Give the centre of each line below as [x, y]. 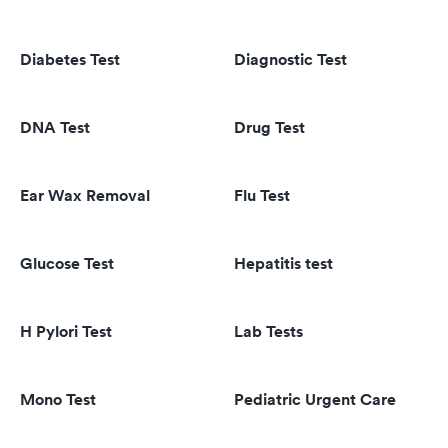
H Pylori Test [66, 331]
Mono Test [58, 399]
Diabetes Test [70, 59]
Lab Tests [268, 331]
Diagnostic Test [290, 59]
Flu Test [262, 195]
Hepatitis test [283, 263]
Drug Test [269, 127]
